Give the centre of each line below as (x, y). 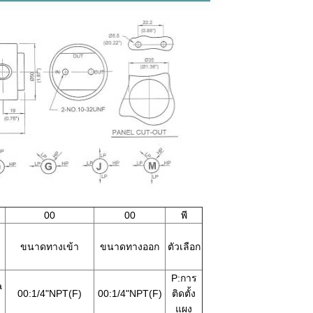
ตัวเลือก (184, 247)
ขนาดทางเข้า (50, 247)
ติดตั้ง (184, 294)
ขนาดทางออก (130, 247)
